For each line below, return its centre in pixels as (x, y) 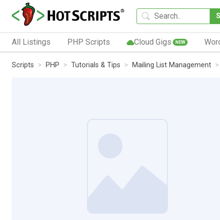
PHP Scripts (88, 42)
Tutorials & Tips (96, 65)
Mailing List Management (172, 65)
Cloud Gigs (152, 42)
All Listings (31, 42)
